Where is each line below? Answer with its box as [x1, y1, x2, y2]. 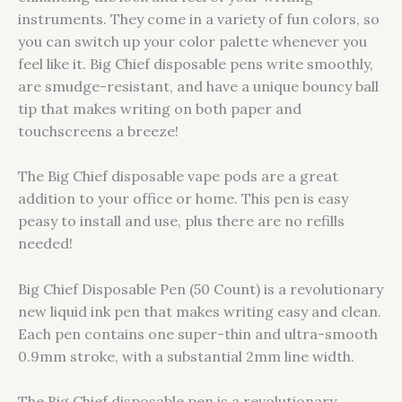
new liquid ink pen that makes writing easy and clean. [18, 301, 381, 320]
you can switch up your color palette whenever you [18, 31, 367, 50]
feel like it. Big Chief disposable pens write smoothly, [18, 54, 373, 73]
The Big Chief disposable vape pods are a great [18, 167, 338, 186]
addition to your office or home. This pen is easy [18, 189, 348, 208]
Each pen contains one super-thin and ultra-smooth [18, 324, 378, 343]
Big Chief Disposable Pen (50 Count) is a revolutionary [18, 279, 383, 298]
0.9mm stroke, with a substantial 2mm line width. [18, 346, 354, 365]
